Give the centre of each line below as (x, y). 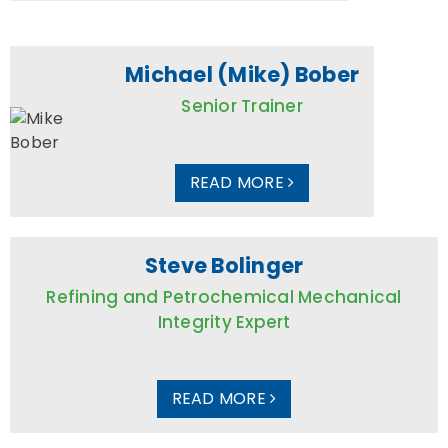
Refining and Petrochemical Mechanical (224, 296)
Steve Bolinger (224, 265)
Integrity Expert (224, 321)
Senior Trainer (242, 105)
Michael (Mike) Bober (242, 74)
